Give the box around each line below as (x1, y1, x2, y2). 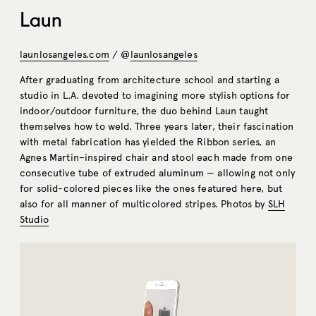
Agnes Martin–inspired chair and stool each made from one (20, 152, 293, 164)
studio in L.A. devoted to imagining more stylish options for (20, 90, 291, 102)
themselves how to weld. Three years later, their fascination (20, 121, 294, 133)
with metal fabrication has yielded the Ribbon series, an (20, 136, 276, 149)
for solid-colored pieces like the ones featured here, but (20, 183, 283, 195)
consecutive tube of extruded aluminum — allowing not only (20, 167, 296, 180)
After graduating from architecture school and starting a (20, 74, 279, 87)
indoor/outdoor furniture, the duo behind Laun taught (20, 105, 269, 118)
